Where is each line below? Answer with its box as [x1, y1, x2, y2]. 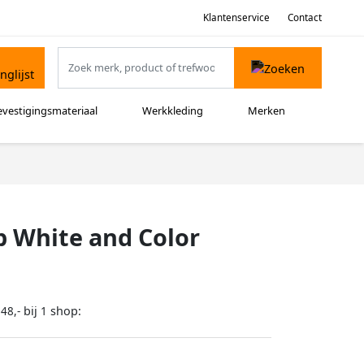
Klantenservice [202, 11, 270, 24]
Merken [248, 103, 286, 119]
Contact [288, 11, 322, 24]
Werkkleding [142, 103, 204, 119]
